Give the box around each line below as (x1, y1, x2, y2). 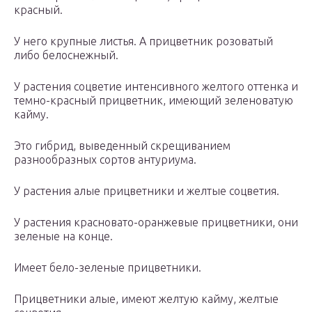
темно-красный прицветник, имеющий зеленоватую (14, 94, 293, 107)
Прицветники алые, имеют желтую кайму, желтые (14, 292, 279, 306)
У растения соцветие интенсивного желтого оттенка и (14, 80, 298, 93)
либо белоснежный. (14, 49, 118, 62)
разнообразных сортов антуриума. (14, 153, 196, 166)
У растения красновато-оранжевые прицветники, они (14, 216, 298, 229)
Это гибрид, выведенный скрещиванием (14, 139, 231, 153)
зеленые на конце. (14, 230, 113, 243)
